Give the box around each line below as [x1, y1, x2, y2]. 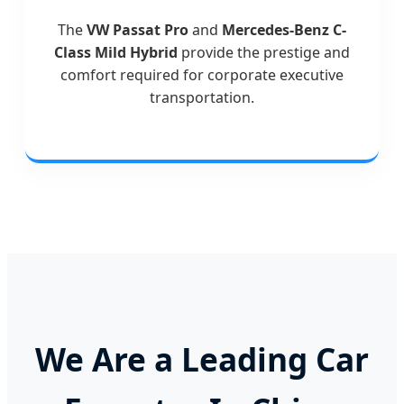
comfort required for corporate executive [60, 64, 344, 85]
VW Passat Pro [87, 19, 188, 40]
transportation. [150, 87, 254, 107]
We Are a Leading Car [35, 337, 369, 381]
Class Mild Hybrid [54, 41, 178, 62]
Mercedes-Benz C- [222, 19, 346, 40]
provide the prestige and [178, 41, 350, 62]
